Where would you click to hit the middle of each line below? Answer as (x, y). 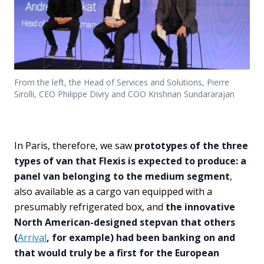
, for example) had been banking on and (141, 237)
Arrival (32, 237)
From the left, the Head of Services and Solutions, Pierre (122, 82)
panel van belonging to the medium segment (122, 176)
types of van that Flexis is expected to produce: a (130, 161)
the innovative (200, 207)
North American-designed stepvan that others (125, 222)
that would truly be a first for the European (117, 253)
